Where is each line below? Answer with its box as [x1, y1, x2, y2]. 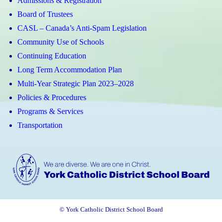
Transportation [17, 120, 62, 129]
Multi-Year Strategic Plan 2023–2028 [17, 79, 134, 88]
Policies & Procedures [17, 93, 86, 102]
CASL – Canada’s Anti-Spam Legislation [17, 23, 147, 32]
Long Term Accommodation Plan [17, 65, 122, 74]
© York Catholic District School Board [59, 206, 163, 214]
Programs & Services [17, 107, 83, 115]
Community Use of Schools [17, 37, 104, 46]
